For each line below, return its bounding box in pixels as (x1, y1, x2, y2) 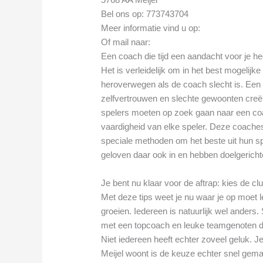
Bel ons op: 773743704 (101, 9, 189, 19)
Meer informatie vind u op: (101, 23, 203, 33)
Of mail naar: (101, 37, 153, 48)
